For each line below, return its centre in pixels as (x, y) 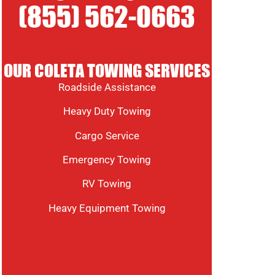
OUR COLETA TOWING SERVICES (107, 71)
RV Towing (107, 184)
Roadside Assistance (107, 87)
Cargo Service (107, 135)
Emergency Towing (107, 159)
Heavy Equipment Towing (107, 208)
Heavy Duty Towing (107, 111)
